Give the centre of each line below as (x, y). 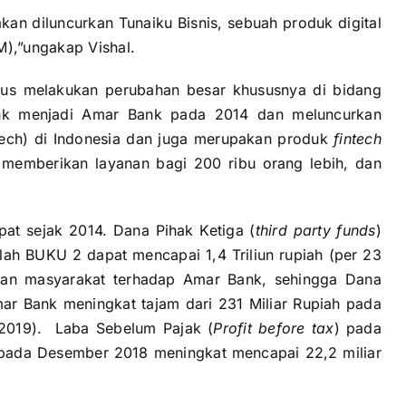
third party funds (315, 231)
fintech (358, 139)
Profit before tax (274, 329)
